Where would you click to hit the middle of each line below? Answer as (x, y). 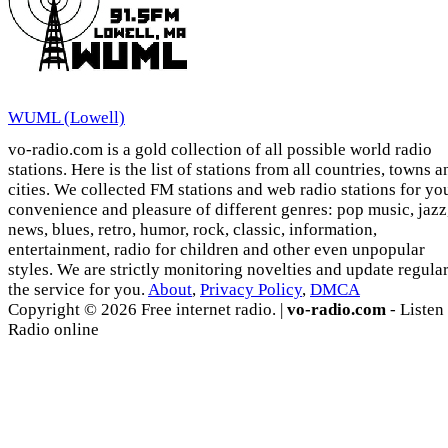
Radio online (53, 330)
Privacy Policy (251, 290)
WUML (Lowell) (66, 118)
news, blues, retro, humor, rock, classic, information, (192, 230)
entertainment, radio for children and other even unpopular (216, 250)
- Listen (415, 310)
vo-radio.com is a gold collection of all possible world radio (220, 150)
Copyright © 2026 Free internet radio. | (147, 310)
